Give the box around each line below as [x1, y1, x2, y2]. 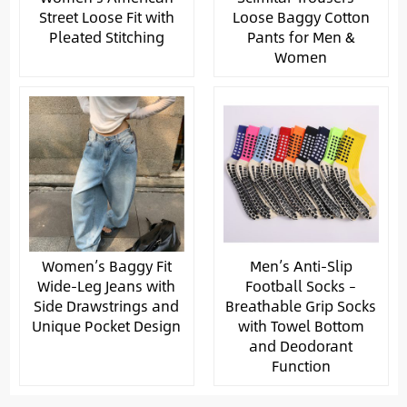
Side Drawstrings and [34, 293, 179, 317]
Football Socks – [245, 273, 356, 297]
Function [271, 353, 331, 377]
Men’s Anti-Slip [249, 253, 352, 277]
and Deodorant [249, 333, 352, 357]
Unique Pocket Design [32, 313, 181, 337]
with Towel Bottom [237, 313, 364, 337]
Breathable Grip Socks [225, 293, 376, 317]
